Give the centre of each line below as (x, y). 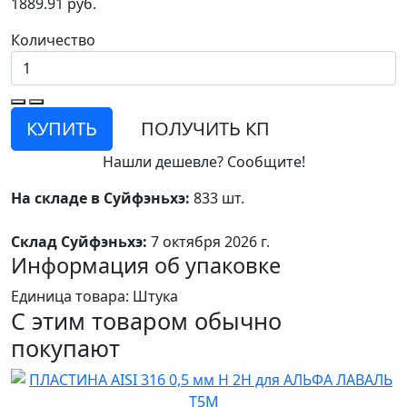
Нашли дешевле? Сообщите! (203, 162)
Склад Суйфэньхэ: (79, 242)
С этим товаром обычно (146, 321)
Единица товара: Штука (94, 297)
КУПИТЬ (62, 129)
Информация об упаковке (146, 266)
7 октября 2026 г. (208, 242)
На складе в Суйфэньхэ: (100, 199)
